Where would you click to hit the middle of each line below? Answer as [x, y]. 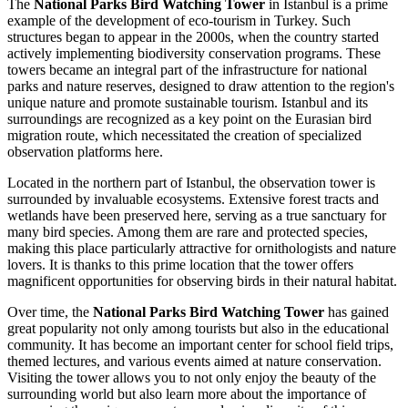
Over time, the [50, 312]
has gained [357, 312]
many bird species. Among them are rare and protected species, [188, 232]
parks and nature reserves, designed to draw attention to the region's [201, 87]
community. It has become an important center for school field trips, [200, 345]
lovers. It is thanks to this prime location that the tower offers [180, 265]
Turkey [294, 21]
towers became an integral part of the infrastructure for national [187, 70]
